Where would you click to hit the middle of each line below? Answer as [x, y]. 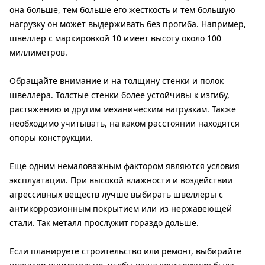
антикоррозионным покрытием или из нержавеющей [121, 209]
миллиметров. [38, 53]
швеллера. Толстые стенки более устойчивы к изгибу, [119, 95]
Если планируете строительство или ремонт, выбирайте [125, 251]
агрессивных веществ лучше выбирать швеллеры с [116, 195]
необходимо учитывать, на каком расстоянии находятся [125, 124]
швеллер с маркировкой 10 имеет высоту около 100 [115, 38]
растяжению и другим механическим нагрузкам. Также [123, 109]
